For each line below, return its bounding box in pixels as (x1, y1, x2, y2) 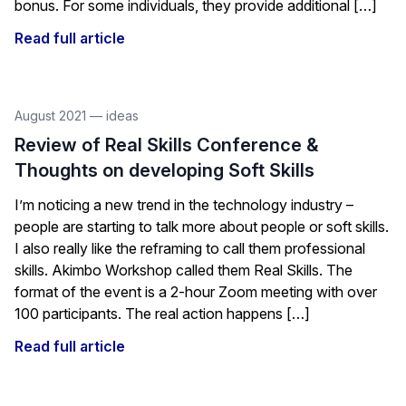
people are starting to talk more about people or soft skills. (14, 217, 389, 236)
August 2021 (14, 108, 90, 123)
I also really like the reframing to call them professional (14, 239, 365, 257)
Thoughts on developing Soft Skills (14, 159, 314, 181)
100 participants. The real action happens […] (14, 304, 310, 323)
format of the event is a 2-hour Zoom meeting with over (14, 283, 377, 301)
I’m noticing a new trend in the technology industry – (14, 196, 353, 214)
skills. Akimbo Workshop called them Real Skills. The (14, 261, 353, 279)
